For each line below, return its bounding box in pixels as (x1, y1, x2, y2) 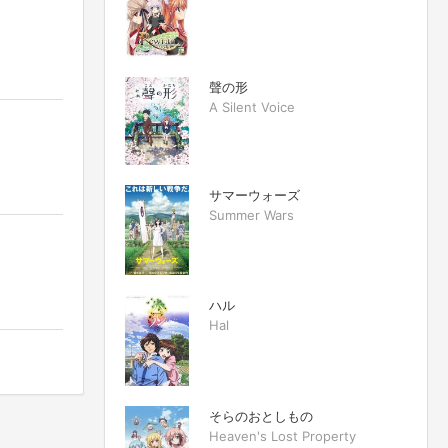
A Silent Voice (209, 98, 295, 115)
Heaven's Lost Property (209, 427, 356, 444)
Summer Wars (209, 206, 294, 223)
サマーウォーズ (209, 186, 300, 203)
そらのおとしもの (209, 407, 313, 424)
